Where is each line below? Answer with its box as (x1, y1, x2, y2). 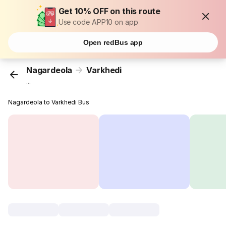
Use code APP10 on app (58, 18, 138, 26)
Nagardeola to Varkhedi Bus (8, 98, 90, 106)
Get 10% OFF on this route (58, 6, 161, 16)
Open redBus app (83, 38, 143, 46)
